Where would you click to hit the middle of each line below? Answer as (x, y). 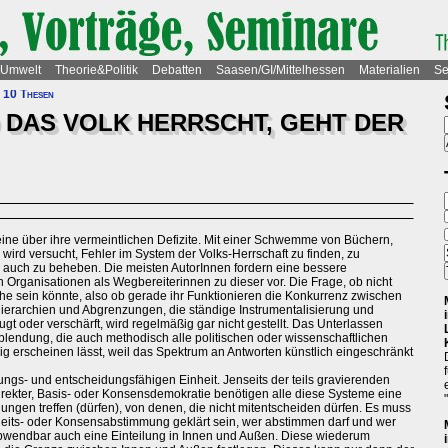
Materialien (389, 70)
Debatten (177, 70)
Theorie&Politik (96, 70)
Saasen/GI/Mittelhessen (280, 70)
